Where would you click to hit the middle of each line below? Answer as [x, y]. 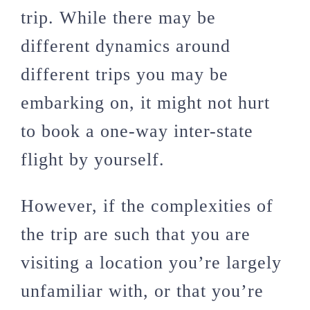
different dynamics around [126, 46]
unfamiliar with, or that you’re [142, 291]
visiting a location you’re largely [151, 263]
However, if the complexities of [147, 206]
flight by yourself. [93, 160]
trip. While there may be [118, 18]
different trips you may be [125, 75]
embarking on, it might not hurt [145, 103]
